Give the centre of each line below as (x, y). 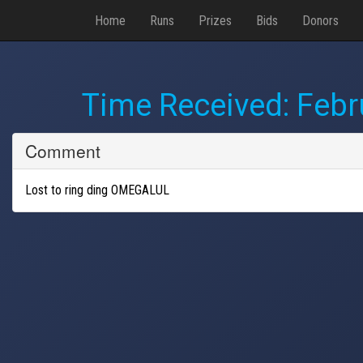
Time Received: (189, 105)
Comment (63, 150)
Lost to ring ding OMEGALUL (97, 190)
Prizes (215, 20)
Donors (320, 20)
